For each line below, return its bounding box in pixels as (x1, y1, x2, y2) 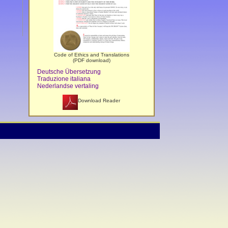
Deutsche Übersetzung (37, 68, 101, 75)
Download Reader (78, 98, 121, 103)
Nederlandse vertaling (37, 82, 99, 90)
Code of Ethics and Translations (53, 52, 129, 58)
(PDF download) (72, 58, 110, 63)
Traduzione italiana (37, 75, 91, 82)
